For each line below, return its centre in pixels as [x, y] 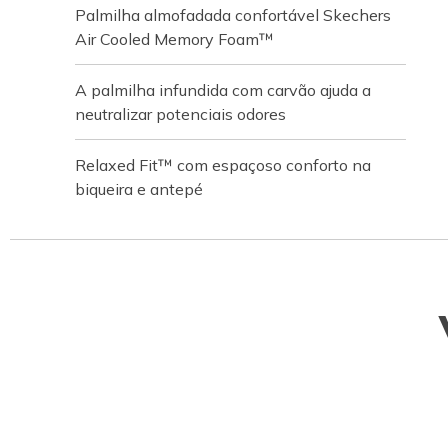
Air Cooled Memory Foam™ [174, 39]
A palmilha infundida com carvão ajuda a [223, 90]
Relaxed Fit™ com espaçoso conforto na [223, 165]
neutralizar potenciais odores [180, 114]
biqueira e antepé [139, 189]
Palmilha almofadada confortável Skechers [233, 15]
